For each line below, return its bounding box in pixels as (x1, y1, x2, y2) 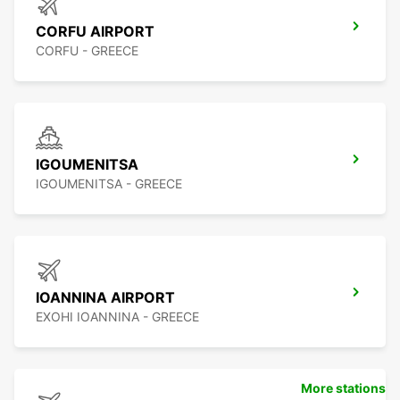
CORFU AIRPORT (36, 22, 154, 41)
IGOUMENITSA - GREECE (36, 176, 182, 192)
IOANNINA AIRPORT (36, 288, 175, 307)
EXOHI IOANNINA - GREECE (36, 309, 199, 325)
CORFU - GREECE (36, 43, 138, 59)
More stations (301, 380, 386, 396)
